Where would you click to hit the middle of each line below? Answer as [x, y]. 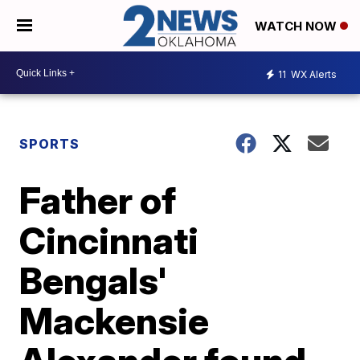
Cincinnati [109, 241]
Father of [98, 200]
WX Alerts [313, 74]
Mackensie [115, 321]
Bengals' [94, 281]
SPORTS [50, 144]
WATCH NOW [297, 27]
